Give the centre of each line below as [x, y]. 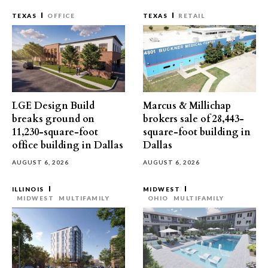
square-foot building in [197, 132]
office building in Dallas [68, 145]
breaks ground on [53, 119]
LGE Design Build [53, 106]
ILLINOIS [28, 189]
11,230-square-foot [55, 132]
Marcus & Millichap [187, 106]
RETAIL [191, 16]
